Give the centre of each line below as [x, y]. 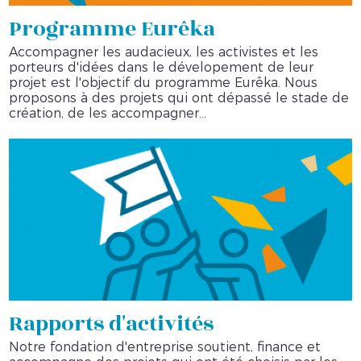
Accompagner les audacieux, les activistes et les [164, 52]
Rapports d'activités [112, 324]
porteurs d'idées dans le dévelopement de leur [162, 67]
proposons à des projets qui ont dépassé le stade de [179, 98]
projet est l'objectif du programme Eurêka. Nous [164, 82]
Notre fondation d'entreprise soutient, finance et [165, 347]
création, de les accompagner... [108, 113]
